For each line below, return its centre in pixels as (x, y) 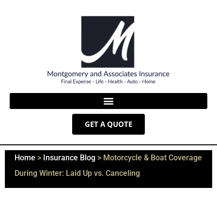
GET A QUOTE (108, 124)
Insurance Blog (69, 157)
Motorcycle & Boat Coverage (153, 157)
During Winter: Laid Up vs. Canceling (77, 173)
